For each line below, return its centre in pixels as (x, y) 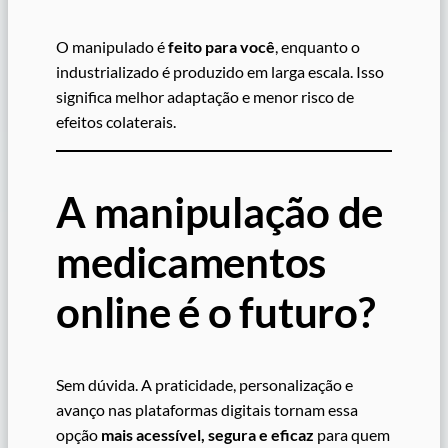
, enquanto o (317, 46)
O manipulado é (112, 46)
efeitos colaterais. (116, 121)
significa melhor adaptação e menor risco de (205, 96)
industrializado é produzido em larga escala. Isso (220, 71)
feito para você (221, 46)
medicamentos (191, 262)
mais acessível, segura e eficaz (207, 434)
